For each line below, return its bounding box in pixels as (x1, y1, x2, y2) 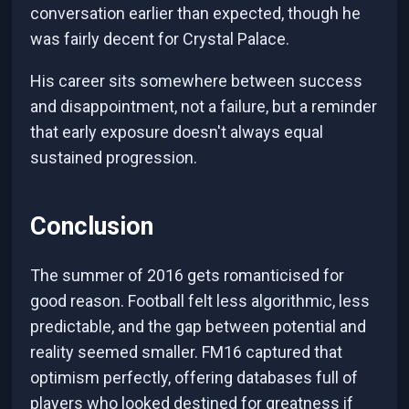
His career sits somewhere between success (30, 70, 363, 90)
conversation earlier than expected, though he (30, 3, 362, 23)
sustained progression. (30, 147, 198, 167)
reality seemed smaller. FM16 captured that (30, 342, 343, 362)
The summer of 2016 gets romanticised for (30, 266, 345, 286)
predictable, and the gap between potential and (30, 317, 367, 337)
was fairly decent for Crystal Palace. (30, 28, 290, 48)
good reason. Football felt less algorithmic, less (30, 291, 371, 311)
